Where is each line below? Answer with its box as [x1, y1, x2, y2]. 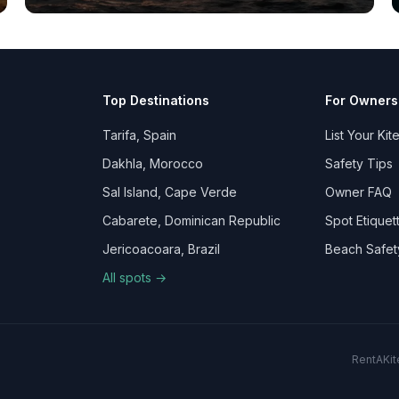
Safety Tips [324, 156, 393, 172]
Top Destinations [102, 93, 210, 109]
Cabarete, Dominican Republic [102, 213, 281, 229]
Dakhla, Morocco [102, 156, 204, 172]
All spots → [102, 270, 167, 286]
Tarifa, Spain [102, 127, 177, 143]
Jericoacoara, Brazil [102, 241, 221, 257]
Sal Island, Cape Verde [102, 184, 238, 200]
